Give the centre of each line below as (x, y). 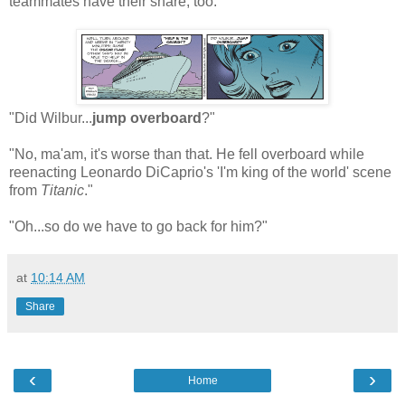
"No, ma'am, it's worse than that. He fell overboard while (187, 154)
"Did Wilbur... (51, 118)
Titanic (62, 190)
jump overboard (147, 118)
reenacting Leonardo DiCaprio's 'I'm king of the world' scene (200, 172)
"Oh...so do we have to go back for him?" (138, 226)
